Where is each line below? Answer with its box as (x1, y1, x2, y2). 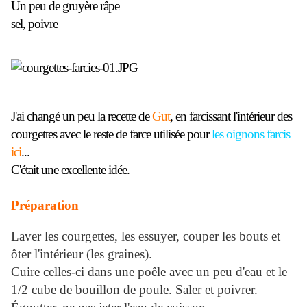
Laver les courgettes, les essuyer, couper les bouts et (11, 229, 280, 244)
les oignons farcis (212, 127, 290, 142)
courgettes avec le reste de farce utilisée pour (11, 127, 212, 142)
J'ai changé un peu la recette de (11, 109, 152, 124)
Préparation (11, 198, 79, 213)
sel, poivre (11, 16, 60, 32)
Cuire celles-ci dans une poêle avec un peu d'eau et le (11, 265, 287, 280)
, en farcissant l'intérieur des (170, 109, 292, 124)
